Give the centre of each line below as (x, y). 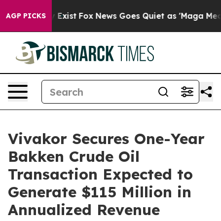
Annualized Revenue (84, 210)
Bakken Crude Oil (74, 156)
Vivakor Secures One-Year (106, 139)
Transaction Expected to (100, 174)
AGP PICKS (26, 16)
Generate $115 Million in (100, 192)
